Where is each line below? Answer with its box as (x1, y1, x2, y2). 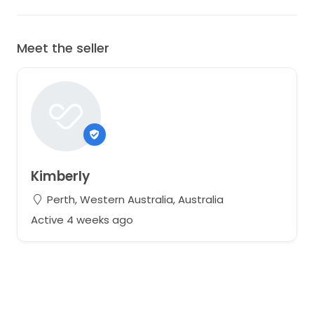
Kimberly (30, 167, 90, 186)
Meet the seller (17, 39, 109, 57)
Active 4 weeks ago (30, 212, 133, 227)
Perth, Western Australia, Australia (43, 191, 224, 207)
